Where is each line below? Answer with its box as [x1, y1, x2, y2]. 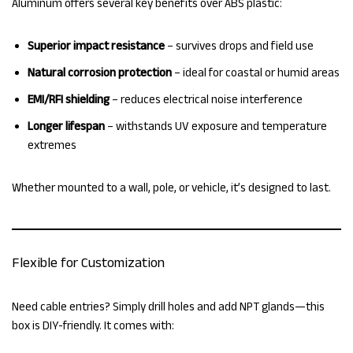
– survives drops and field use [165, 39, 314, 53]
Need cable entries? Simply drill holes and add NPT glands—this [12, 299, 325, 314]
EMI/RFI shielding [28, 92, 110, 106]
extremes [28, 138, 76, 152]
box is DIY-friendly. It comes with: [12, 318, 174, 333]
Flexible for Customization [12, 255, 165, 271]
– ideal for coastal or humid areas [172, 65, 340, 80]
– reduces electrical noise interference [110, 92, 303, 106]
